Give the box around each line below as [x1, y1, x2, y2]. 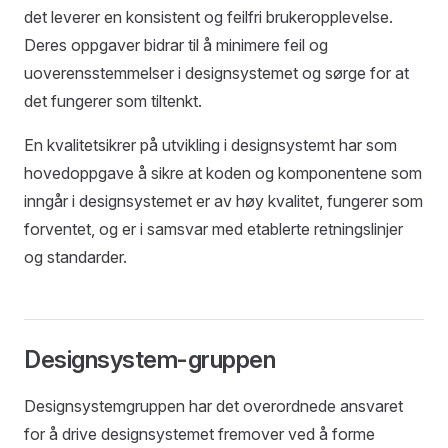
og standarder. [24, 247, 127, 267]
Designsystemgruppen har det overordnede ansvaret [24, 396, 403, 416]
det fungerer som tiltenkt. [24, 91, 202, 111]
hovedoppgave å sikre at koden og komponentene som [24, 163, 422, 183]
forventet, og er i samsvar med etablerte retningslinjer [24, 219, 403, 239]
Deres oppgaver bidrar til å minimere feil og [24, 35, 328, 55]
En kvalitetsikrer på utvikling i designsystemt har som [24, 135, 397, 155]
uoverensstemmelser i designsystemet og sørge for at [24, 63, 409, 83]
